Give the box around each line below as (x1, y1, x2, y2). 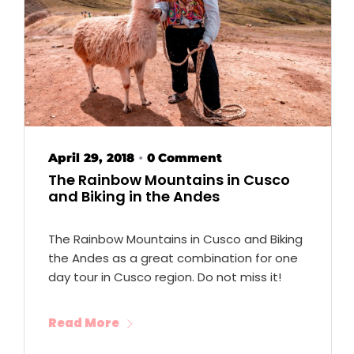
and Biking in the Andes (48, 186, 220, 207)
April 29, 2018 (48, 150, 134, 166)
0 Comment (147, 150, 222, 166)
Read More (48, 314, 119, 332)
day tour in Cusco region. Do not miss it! (48, 268, 281, 285)
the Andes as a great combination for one (48, 249, 298, 266)
